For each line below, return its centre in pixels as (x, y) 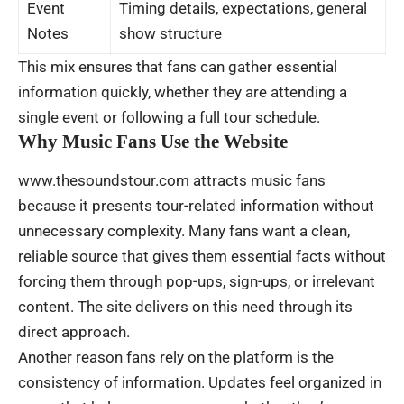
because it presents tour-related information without (196, 206)
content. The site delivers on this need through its (185, 307)
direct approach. (74, 332)
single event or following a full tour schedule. (169, 118)
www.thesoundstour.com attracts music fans (172, 181)
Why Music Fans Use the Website (153, 142)
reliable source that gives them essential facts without (202, 257)
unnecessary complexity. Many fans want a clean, (184, 231)
